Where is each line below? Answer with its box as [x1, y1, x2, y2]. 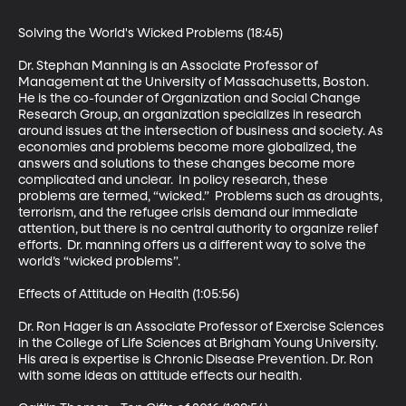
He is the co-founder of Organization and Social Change [18, 92, 363, 105]
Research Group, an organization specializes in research [18, 108, 364, 121]
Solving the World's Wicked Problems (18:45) [18, 26, 283, 40]
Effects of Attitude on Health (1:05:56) [18, 287, 239, 301]
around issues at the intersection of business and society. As [18, 124, 386, 138]
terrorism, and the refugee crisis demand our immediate [18, 206, 361, 219]
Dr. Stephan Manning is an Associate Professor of [18, 59, 321, 72]
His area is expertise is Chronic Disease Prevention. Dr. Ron [18, 353, 376, 366]
